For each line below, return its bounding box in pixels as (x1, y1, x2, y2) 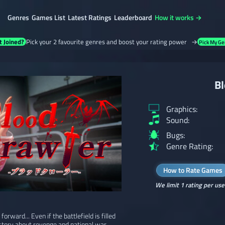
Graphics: (166, 102, 197, 115)
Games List (31, 12, 65, 23)
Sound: (166, 114, 189, 126)
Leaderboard (114, 12, 152, 23)
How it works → (154, 12, 202, 23)
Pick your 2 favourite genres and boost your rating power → (26, 37, 197, 47)
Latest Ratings (67, 12, 111, 23)
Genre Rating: (166, 140, 213, 153)
